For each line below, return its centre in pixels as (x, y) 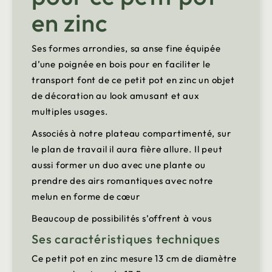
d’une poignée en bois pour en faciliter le (121, 64)
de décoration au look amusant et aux (116, 96)
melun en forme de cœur (87, 197)
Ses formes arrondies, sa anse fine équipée (126, 49)
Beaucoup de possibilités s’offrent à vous (124, 219)
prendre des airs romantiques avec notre (123, 181)
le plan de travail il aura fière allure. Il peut (127, 149)
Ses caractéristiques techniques (127, 239)
